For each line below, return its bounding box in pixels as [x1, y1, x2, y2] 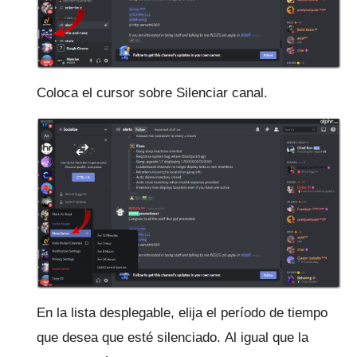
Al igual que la [225, 330, 308, 346]
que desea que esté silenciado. [37, 330, 225, 346]
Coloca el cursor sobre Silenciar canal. [37, 85, 268, 101]
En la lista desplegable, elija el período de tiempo [37, 305, 328, 321]
